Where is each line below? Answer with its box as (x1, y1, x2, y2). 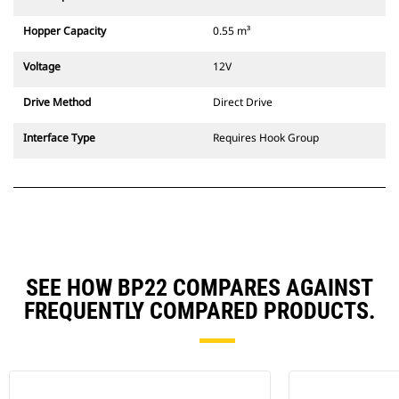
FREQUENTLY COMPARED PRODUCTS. (23, 297, 376, 325)
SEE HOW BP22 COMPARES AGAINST (26, 274, 373, 302)
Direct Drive (213, 94, 273, 110)
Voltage (23, 59, 61, 75)
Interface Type (23, 130, 95, 146)
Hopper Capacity (23, 23, 106, 39)
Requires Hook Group (213, 130, 319, 146)
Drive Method (23, 94, 91, 110)
